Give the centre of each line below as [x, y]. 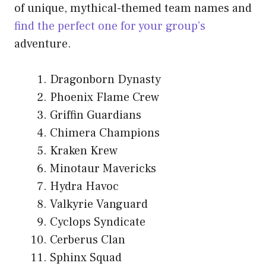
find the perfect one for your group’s [110, 26]
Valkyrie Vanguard [99, 205]
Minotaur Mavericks [103, 169]
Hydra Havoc [84, 187]
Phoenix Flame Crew [104, 98]
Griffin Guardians [96, 115]
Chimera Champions [105, 133]
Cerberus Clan [88, 240]
